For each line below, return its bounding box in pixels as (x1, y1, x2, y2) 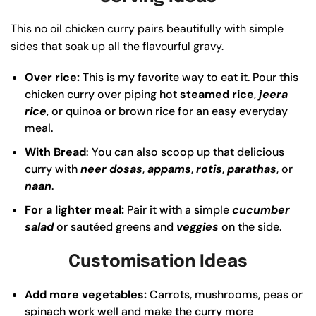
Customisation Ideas (68, 253, 248, 272)
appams (147, 162, 191, 177)
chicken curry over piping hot (25, 87, 180, 102)
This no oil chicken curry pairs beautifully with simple (11, 21, 284, 37)
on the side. (219, 219, 284, 235)
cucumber (232, 202, 290, 218)
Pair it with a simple (124, 202, 232, 218)
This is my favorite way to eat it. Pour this (80, 70, 298, 85)
